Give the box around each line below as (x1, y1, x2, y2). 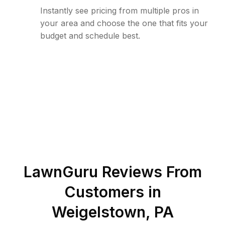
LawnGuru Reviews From (23, 163, 202, 181)
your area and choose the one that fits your (40, 18, 208, 28)
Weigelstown (51, 203, 146, 221)
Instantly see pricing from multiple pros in (40, 6, 199, 16)
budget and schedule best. (40, 31, 140, 41)
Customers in (64, 183, 161, 201)
